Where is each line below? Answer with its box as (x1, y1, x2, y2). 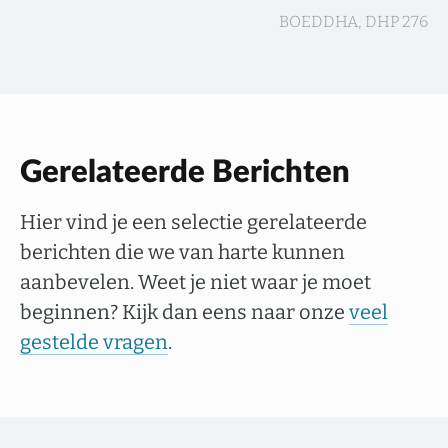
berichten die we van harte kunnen (20, 240, 345, 264)
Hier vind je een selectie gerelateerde (20, 210, 367, 234)
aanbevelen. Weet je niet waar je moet (20, 270, 371, 294)
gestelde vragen (20, 330, 168, 354)
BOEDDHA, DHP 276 (279, 12, 428, 31)
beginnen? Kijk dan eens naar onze (20, 300, 349, 324)
